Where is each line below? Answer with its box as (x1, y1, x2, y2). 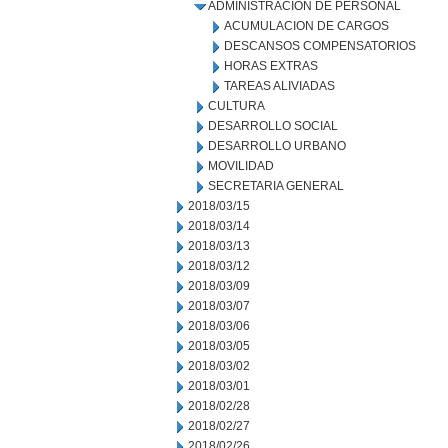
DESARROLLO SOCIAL (208, 119, 338, 133)
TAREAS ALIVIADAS (224, 79, 335, 93)
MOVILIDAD (208, 159, 274, 173)
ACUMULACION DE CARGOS (224, 19, 389, 33)
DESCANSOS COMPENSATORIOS (224, 39, 416, 53)
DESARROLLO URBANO (208, 139, 346, 153)
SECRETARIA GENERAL (208, 179, 344, 193)
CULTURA (208, 99, 265, 113)
